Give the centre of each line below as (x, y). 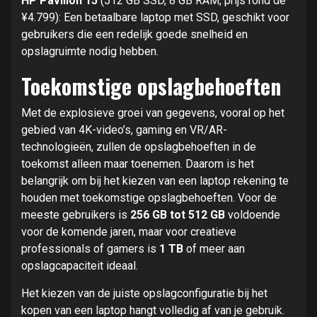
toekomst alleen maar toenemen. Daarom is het (138, 163)
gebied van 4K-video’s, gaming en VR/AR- (124, 129)
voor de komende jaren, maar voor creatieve (129, 231)
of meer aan (214, 248)
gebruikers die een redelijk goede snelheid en (134, 34)
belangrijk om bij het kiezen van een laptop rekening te (155, 180)
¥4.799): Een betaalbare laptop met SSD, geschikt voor (155, 17)
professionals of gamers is (90, 248)
